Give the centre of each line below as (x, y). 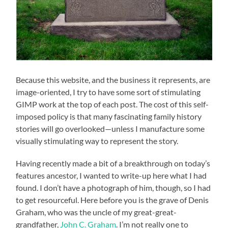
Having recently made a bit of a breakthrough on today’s (113, 163)
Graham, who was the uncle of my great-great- (96, 212)
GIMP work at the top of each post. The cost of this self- (112, 104)
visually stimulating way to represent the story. (97, 140)
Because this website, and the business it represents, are (113, 79)
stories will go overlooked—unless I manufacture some (110, 128)
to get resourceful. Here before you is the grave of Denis (112, 199)
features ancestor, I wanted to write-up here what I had (111, 175)
